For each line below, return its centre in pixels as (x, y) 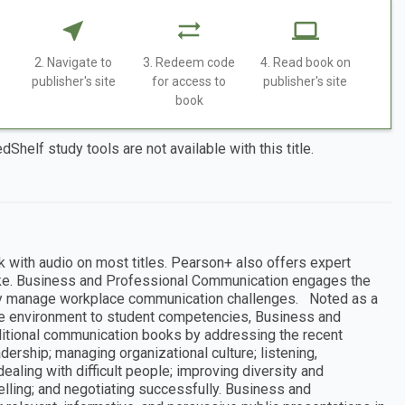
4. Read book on (305, 63)
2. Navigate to (74, 63)
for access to (189, 82)
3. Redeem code (189, 63)
